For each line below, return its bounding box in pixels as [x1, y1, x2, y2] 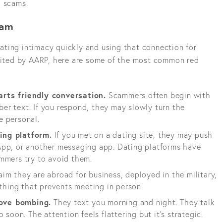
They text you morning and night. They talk [51, 197, 215, 208]
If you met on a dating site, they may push [52, 129, 213, 140]
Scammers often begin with [106, 90, 211, 101]
